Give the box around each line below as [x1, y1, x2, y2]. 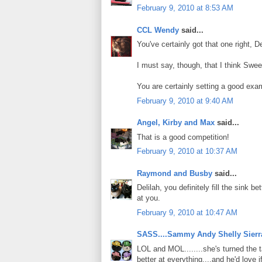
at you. [137, 194, 160, 203]
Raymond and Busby [137, 168, 212, 178]
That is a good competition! [137, 132, 229, 142]
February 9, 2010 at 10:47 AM [137, 208, 237, 217]
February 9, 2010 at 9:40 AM [137, 96, 233, 105]
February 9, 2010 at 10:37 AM [137, 147, 237, 156]
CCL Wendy [137, 25, 179, 35]
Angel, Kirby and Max [137, 118, 215, 127]
